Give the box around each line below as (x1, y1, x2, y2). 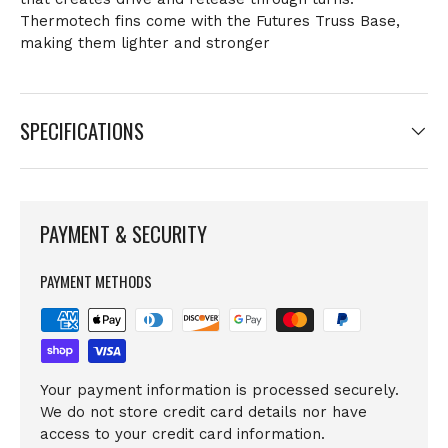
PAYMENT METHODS (40, 270, 152, 293)
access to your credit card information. (40, 425, 325, 444)
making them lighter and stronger (20, 34, 270, 53)
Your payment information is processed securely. (40, 381, 399, 400)
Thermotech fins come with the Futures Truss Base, (20, 12, 400, 31)
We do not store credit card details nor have (40, 403, 367, 422)
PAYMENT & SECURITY (40, 219, 207, 250)
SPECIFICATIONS (20, 116, 144, 147)
